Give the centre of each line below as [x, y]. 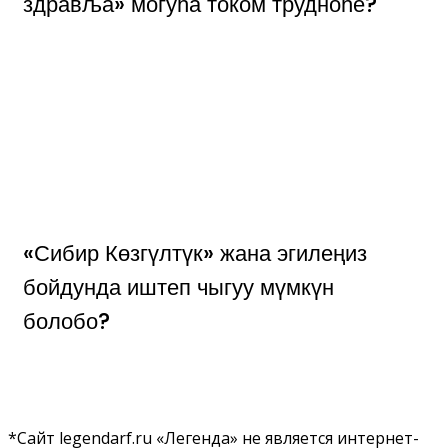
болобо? [66, 320]
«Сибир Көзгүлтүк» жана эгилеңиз [195, 252]
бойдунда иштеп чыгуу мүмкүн [178, 286]
